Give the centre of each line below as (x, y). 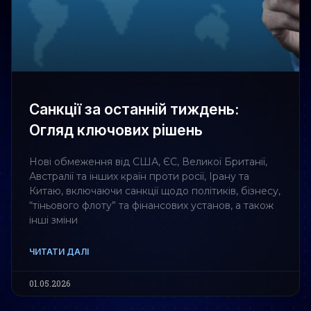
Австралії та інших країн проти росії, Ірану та (139, 177)
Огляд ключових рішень (116, 131)
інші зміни (53, 220)
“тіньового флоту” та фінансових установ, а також (151, 206)
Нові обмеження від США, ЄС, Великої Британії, (148, 162)
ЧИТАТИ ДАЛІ (59, 252)
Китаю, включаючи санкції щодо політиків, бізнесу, (155, 191)
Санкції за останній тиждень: (134, 110)
